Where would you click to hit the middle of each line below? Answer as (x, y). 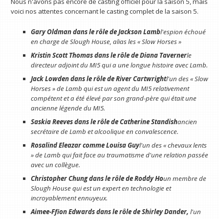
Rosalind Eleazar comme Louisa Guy (85, 145)
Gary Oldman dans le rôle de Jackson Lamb (95, 32)
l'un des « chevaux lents (173, 145)
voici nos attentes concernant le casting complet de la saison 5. (105, 11)
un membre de (185, 178)
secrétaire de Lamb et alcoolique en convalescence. (104, 131)
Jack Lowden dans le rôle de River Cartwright (98, 78)
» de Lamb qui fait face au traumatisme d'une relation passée (119, 155)
